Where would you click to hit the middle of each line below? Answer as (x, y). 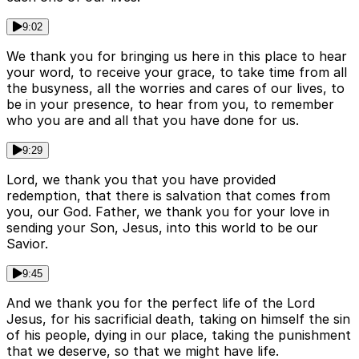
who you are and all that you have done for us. (153, 121)
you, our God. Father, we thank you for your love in (168, 212)
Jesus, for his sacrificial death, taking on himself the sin (178, 319)
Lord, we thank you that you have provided (141, 180)
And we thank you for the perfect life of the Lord (161, 303)
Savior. (27, 244)
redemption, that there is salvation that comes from (168, 196)
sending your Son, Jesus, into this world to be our (162, 228)
